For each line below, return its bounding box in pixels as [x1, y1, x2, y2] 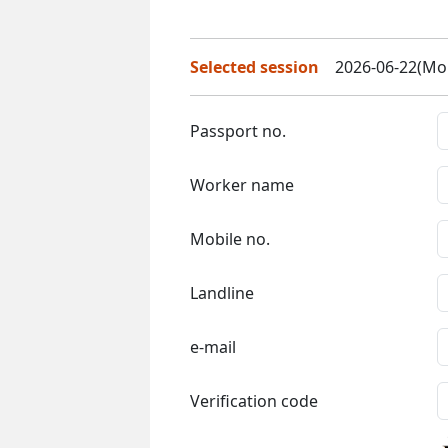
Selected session [190, 55, 319, 78]
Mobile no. [190, 227, 270, 250]
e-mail [190, 335, 236, 358]
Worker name [190, 173, 294, 196]
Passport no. [190, 119, 286, 142]
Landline [190, 281, 254, 304]
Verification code [190, 389, 318, 412]
